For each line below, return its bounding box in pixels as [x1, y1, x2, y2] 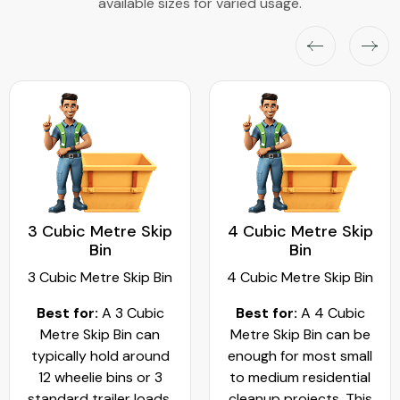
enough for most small [228, 346, 372, 366]
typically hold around [30, 346, 170, 366]
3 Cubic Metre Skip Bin [28, 268, 172, 287]
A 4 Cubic [300, 304, 365, 323]
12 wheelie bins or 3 [37, 368, 162, 387]
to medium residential [229, 368, 371, 387]
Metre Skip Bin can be [229, 325, 371, 345]
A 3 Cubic [97, 304, 164, 323]
